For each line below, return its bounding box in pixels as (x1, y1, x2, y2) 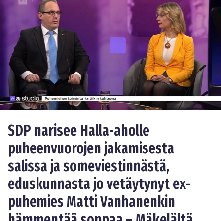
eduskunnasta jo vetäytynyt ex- (8, 175, 190, 193)
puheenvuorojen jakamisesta (8, 140, 174, 158)
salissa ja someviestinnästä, (8, 157, 169, 176)
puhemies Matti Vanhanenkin (8, 193, 175, 211)
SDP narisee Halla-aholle (8, 122, 149, 140)
